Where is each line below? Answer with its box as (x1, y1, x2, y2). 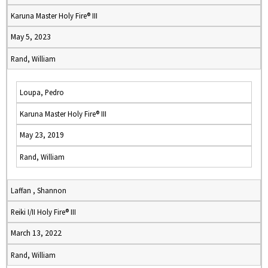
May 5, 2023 (11, 32, 51, 42)
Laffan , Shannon (11, 185, 66, 195)
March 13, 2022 (11, 228, 62, 238)
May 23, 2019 (20, 130, 64, 140)
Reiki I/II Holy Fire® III (11, 207, 76, 217)
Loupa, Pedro (20, 87, 64, 97)
